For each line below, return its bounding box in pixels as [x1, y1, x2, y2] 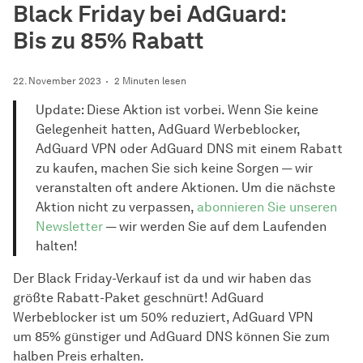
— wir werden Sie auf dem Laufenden [103, 219, 327, 234]
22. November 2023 [13, 75, 101, 87]
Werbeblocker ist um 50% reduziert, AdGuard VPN [13, 310, 314, 325]
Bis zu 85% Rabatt [13, 27, 203, 54]
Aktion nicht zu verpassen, [36, 199, 197, 215]
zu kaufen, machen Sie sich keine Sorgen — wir [36, 160, 313, 176]
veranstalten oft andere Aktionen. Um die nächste [36, 180, 335, 195]
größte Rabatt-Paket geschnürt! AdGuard [13, 290, 264, 305]
